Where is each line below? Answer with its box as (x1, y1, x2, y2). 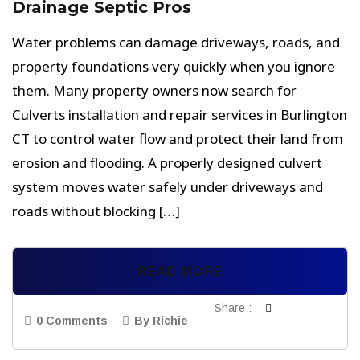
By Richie (134, 313, 188, 327)
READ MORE (137, 264, 223, 278)
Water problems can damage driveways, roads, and (12, 33, 340, 51)
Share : (215, 301, 252, 314)
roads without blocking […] (12, 202, 180, 220)
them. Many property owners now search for (12, 81, 297, 100)
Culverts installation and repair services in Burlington (12, 105, 347, 124)
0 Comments (36, 313, 108, 327)
